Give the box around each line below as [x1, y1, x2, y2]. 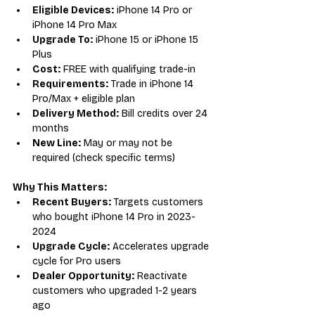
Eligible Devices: [32, 4, 114, 16]
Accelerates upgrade [110, 240, 212, 252]
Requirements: [32, 77, 108, 90]
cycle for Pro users [32, 255, 121, 267]
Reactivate [134, 269, 190, 282]
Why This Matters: [13, 181, 107, 193]
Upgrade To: [32, 33, 93, 46]
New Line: [32, 136, 81, 149]
